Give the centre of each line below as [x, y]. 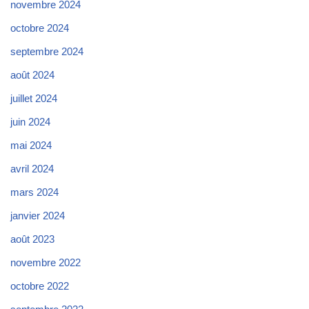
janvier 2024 [38, 216]
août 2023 [32, 239]
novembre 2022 [46, 263]
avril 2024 [32, 169]
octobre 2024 [40, 28]
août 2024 [32, 75]
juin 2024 [30, 122]
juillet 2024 [34, 99]
